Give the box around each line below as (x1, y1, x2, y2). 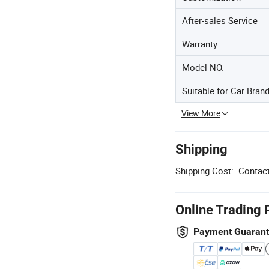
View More (181, 107, 220, 119)
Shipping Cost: (175, 165, 234, 177)
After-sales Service (182, 14, 258, 26)
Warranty (182, 38, 217, 50)
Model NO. (182, 61, 224, 73)
